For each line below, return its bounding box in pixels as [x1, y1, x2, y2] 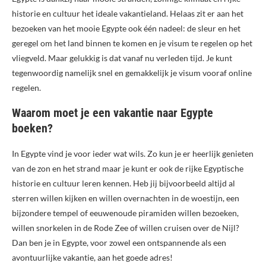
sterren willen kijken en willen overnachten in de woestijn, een [12, 193, 239, 204]
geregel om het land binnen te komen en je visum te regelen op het [12, 38, 252, 49]
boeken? [12, 121, 53, 136]
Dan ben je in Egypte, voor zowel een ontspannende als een [12, 237, 226, 248]
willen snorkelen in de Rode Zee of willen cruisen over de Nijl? [12, 223, 239, 233]
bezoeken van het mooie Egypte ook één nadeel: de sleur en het [12, 23, 240, 34]
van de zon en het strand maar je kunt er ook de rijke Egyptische [12, 163, 243, 174]
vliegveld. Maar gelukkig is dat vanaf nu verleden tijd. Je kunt [12, 53, 232, 64]
